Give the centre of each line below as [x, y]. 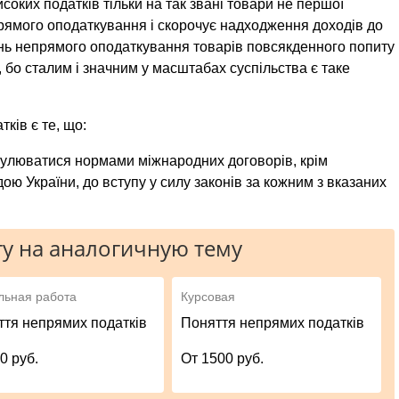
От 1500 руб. [223, 358]
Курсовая [208, 296]
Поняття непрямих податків [273, 322]
